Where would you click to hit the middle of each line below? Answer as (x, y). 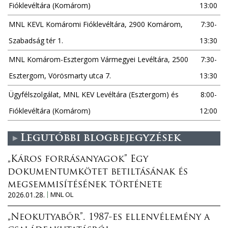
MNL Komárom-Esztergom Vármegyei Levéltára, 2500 (98, 59)
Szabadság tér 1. (36, 40)
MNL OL (62, 194)
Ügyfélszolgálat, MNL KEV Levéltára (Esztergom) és (94, 94)
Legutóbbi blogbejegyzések (101, 138)
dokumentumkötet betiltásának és (98, 172)
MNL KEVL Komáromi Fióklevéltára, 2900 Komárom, (96, 24)
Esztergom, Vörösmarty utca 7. (60, 75)
